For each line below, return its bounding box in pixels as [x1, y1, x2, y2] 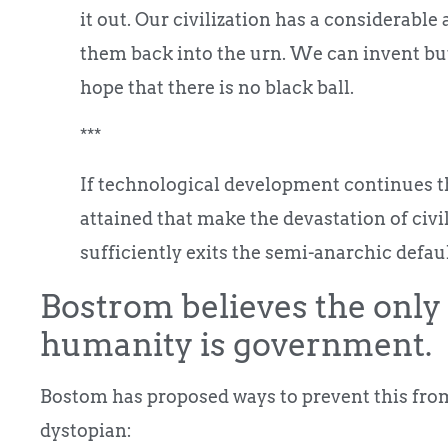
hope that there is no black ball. [80, 76, 354, 98]
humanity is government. [40, 324, 432, 364]
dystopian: [40, 419, 132, 441]
